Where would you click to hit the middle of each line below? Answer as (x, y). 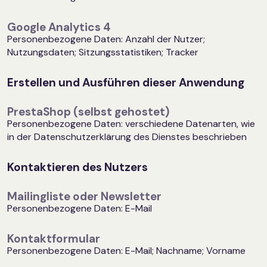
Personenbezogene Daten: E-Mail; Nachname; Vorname (126, 251)
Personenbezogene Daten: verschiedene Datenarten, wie (131, 124)
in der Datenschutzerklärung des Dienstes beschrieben (127, 137)
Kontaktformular (54, 239)
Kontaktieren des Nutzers (77, 167)
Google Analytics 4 (59, 27)
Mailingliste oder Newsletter (84, 197)
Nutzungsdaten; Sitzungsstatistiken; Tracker (103, 52)
